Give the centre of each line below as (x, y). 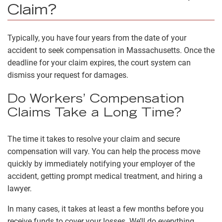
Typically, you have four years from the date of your (97, 38)
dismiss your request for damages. (69, 75)
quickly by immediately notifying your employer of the (101, 164)
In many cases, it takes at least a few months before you (106, 209)
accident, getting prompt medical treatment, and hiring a (105, 176)
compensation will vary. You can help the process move (104, 152)
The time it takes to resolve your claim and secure (94, 139)
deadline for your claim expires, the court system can (99, 63)
